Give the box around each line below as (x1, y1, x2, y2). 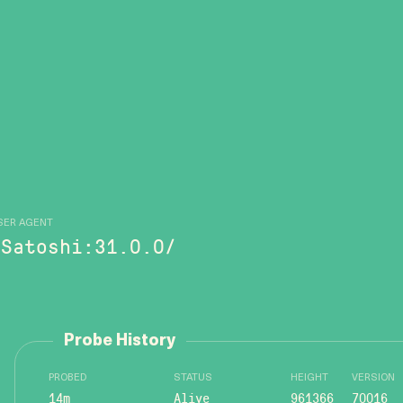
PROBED (49, 373, 86, 383)
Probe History (64, 333, 175, 350)
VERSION (352, 373, 395, 383)
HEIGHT (291, 373, 328, 383)
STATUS (174, 373, 212, 383)
